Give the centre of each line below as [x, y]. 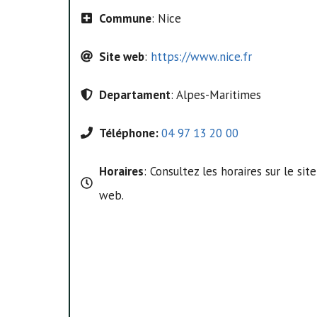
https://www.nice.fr [201, 56]
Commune [125, 18]
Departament [134, 94]
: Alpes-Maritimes [215, 94]
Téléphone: [130, 133]
